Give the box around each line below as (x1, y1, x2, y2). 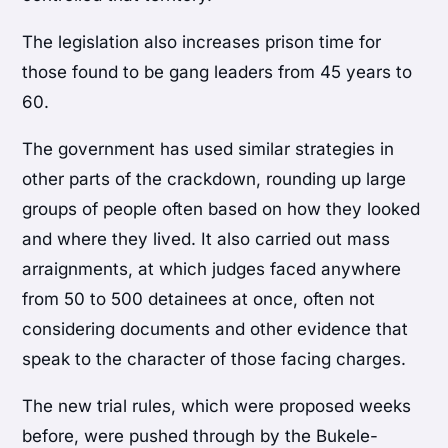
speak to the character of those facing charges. (22, 349, 407, 370)
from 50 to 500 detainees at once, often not (22, 289, 376, 310)
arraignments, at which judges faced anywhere (22, 259, 402, 280)
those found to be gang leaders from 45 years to (22, 62, 413, 83)
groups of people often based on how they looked (22, 199, 421, 220)
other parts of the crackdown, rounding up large (22, 169, 407, 190)
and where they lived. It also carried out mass (22, 229, 391, 250)
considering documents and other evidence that (22, 319, 409, 340)
